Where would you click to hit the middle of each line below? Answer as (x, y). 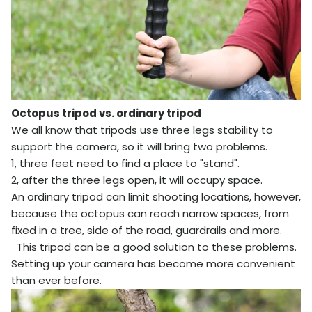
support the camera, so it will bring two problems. (139, 147)
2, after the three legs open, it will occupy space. (137, 180)
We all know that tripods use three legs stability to (142, 130)
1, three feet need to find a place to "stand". (125, 164)
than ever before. (56, 281)
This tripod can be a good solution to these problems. (154, 247)
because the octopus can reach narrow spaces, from (150, 214)
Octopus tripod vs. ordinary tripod (106, 114)
